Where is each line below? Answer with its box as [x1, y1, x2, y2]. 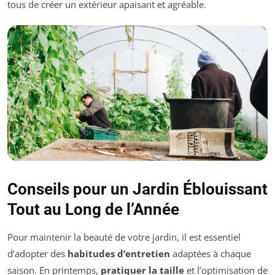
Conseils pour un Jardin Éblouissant [7, 180, 268, 199]
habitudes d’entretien [68, 247, 170, 260]
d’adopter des [7, 247, 68, 260]
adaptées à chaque [170, 247, 251, 260]
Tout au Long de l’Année [7, 200, 179, 219]
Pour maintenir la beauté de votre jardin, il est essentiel [7, 231, 241, 244]
